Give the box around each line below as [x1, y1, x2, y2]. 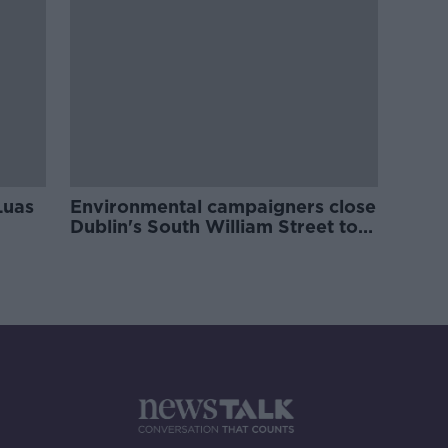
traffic [70, 236, 126, 257]
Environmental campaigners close [70, 196, 377, 217]
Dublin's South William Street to [70, 216, 359, 237]
